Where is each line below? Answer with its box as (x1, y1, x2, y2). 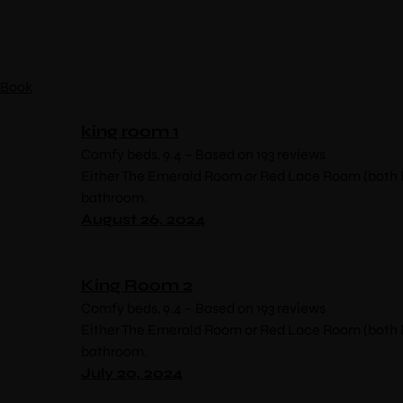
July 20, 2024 (81, 364, 183, 381)
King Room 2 (81, 275, 193, 295)
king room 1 (81, 121, 179, 141)
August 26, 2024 (81, 210, 205, 228)
